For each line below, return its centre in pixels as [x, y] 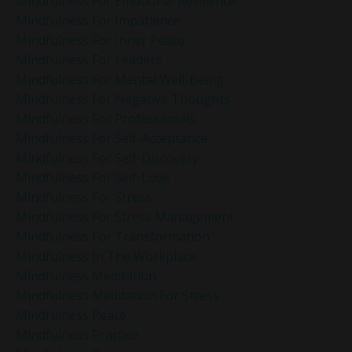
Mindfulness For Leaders [89, 60]
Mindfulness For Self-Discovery [107, 158]
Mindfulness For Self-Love [93, 178]
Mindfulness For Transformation [113, 237]
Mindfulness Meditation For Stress [117, 296]
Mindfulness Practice [77, 335]
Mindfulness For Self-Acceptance [112, 139]
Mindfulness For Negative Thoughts [123, 99]
